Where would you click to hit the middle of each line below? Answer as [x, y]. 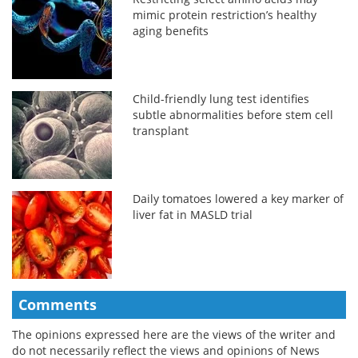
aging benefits [171, 30]
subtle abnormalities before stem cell [233, 114]
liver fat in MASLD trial [193, 214]
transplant [161, 130]
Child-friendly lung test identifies [221, 98]
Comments [58, 304]
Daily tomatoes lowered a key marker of [239, 198]
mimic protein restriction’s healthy [225, 14]
